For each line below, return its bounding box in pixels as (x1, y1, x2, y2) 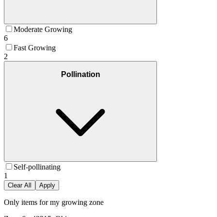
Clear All (8, 182, 31, 189)
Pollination (61, 70, 100, 78)
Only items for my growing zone (4, 198, 104, 207)
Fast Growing (14, 44, 56, 52)
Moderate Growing (14, 25, 72, 34)
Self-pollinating (14, 163, 61, 171)
